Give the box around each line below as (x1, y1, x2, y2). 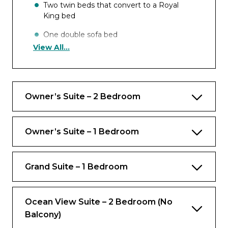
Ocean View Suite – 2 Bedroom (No (25, 197, 173, 207)
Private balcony (43, 186, 98, 195)
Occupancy (33, 57, 77, 66)
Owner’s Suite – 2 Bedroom (25, 92, 140, 101)
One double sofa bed (43, 30, 118, 39)
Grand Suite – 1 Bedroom (25, 162, 128, 172)
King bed (43, 11, 75, 20)
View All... (33, 43, 70, 52)
